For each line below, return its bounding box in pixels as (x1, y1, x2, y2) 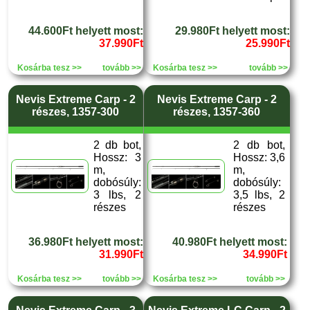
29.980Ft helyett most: (174, 25, 290, 37)
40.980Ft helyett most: (172, 236, 287, 248)
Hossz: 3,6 (232, 152, 285, 163)
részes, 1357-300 (32, 106, 119, 118)
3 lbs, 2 (93, 189, 141, 201)
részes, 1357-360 (173, 106, 260, 118)
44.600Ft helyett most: (28, 25, 143, 37)
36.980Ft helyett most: (28, 236, 143, 248)
